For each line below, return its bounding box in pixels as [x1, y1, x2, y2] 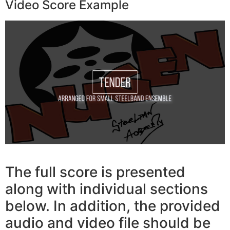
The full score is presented [5, 163, 185, 181]
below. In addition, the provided [5, 197, 220, 215]
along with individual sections [5, 180, 208, 198]
